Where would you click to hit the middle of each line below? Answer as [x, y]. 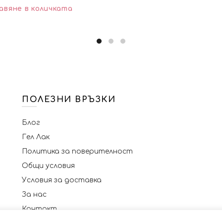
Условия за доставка [62, 180]
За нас [34, 194]
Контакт [39, 209]
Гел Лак [36, 137]
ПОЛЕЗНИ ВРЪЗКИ [69, 100]
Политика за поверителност [77, 151]
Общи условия [48, 166]
